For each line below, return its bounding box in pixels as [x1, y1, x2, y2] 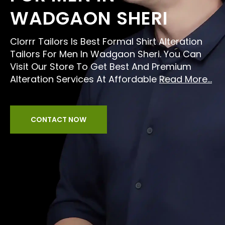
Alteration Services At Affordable [10, 73, 159, 85]
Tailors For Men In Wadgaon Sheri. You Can [10, 48, 201, 60]
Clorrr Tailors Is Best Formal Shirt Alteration [10, 35, 202, 48]
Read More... [159, 73, 212, 85]
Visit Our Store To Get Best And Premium [10, 60, 191, 73]
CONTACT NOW [31, 115, 86, 125]
